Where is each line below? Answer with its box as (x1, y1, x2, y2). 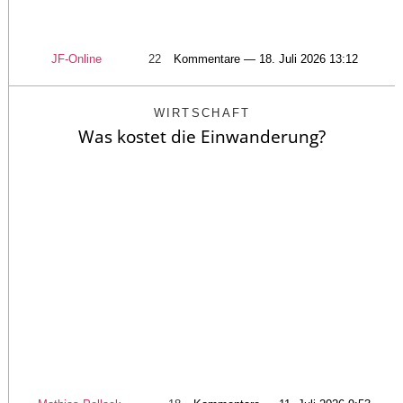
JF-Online (50, 52, 102, 67)
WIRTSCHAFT (153, 106, 251, 121)
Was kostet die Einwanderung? (78, 125, 326, 149)
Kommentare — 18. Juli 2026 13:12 (173, 52, 358, 67)
